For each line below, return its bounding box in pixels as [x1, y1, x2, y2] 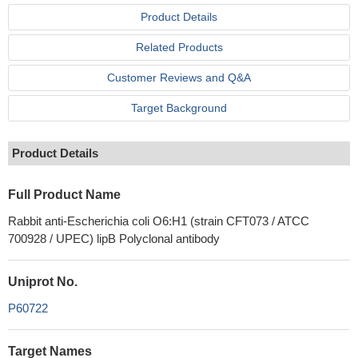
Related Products [135, 41, 223, 54]
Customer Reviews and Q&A [107, 71, 251, 84]
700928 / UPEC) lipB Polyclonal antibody [8, 232, 220, 245]
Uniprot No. [8, 275, 78, 288]
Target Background [131, 101, 227, 114]
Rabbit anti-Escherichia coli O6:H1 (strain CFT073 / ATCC [8, 214, 309, 228]
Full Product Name [8, 188, 121, 201]
